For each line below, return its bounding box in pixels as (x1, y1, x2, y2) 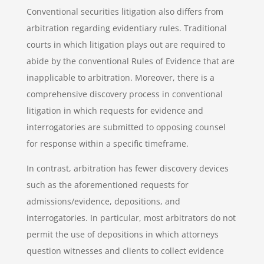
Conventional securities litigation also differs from (26, 5, 223, 17)
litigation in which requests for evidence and (26, 104, 203, 116)
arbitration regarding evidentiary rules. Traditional (26, 22, 227, 34)
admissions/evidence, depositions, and (26, 195, 180, 207)
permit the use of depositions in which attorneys (26, 228, 219, 240)
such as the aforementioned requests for (26, 179, 189, 190)
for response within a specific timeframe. (26, 137, 189, 149)
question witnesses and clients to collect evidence (26, 245, 224, 256)
